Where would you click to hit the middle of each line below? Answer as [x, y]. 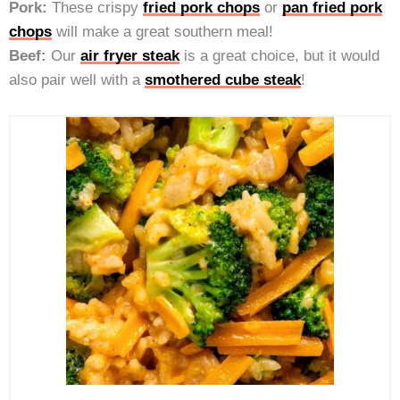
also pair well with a [77, 80]
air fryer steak [130, 56]
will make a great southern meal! [162, 32]
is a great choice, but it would [279, 56]
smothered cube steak [223, 80]
